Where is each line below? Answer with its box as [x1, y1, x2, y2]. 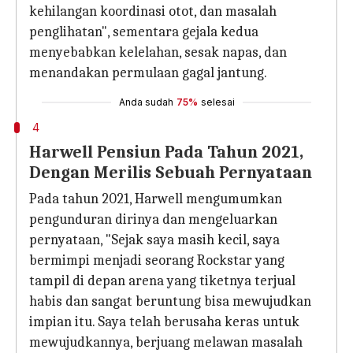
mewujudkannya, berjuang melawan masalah [29, 334, 303, 351]
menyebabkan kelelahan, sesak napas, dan [29, 44, 287, 61]
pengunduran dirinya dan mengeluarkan [29, 211, 277, 228]
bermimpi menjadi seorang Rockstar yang [29, 252, 284, 269]
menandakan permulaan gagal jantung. [29, 65, 267, 81]
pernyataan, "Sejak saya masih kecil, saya [29, 232, 280, 248]
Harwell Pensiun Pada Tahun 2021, [29, 142, 303, 162]
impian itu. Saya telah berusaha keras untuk [29, 314, 299, 330]
